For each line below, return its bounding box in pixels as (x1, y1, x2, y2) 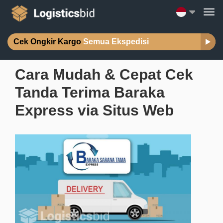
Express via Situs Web (15, 102, 174, 118)
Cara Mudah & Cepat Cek (15, 66, 193, 83)
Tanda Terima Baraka (15, 84, 165, 101)
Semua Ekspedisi (83, 37, 149, 46)
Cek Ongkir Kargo (13, 37, 81, 46)
